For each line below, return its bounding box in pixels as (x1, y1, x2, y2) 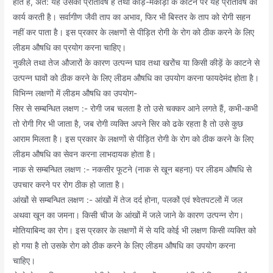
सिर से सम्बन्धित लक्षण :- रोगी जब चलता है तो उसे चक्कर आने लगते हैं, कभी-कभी (13, 104, 258, 114)
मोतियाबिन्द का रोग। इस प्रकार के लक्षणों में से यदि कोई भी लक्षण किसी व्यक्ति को (13, 225, 257, 236)
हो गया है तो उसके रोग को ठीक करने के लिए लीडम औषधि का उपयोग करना (13, 241, 236, 251)
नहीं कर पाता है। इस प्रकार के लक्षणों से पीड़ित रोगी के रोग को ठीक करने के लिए (13, 27, 255, 38)
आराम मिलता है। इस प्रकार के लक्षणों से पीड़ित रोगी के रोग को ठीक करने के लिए (13, 134, 254, 144)
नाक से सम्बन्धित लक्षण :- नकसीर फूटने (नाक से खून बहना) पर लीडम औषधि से (13, 165, 252, 175)
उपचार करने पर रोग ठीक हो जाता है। (13, 180, 126, 190)
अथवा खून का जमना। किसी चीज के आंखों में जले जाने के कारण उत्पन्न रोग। (13, 210, 244, 221)
